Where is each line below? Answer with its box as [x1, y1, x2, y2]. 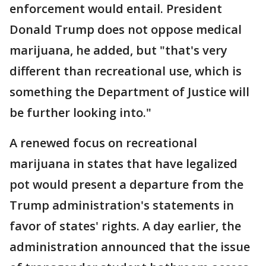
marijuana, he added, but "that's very [9, 42, 227, 58]
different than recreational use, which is [9, 63, 242, 79]
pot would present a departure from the [9, 176, 243, 192]
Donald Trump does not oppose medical [9, 21, 242, 37]
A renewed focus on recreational [9, 135, 197, 151]
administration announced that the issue [9, 239, 250, 255]
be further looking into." [9, 104, 151, 121]
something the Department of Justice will [9, 84, 249, 100]
